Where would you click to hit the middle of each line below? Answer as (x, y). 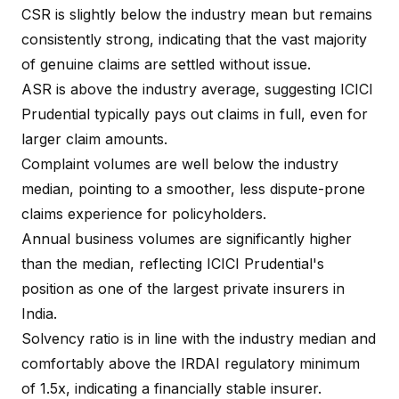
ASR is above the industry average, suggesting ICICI (197, 90)
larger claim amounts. (94, 139)
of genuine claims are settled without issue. (166, 65)
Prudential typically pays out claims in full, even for (195, 114)
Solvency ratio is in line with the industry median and (199, 339)
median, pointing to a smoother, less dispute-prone (193, 189)
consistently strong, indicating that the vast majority (194, 40)
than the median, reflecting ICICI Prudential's (173, 264)
